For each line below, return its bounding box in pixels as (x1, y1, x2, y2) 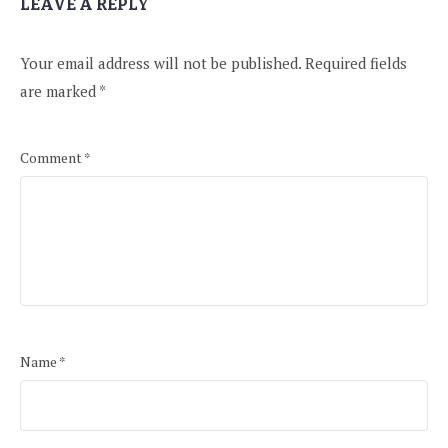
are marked (20, 81, 99, 102)
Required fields (305, 53, 407, 74)
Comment (20, 148, 84, 168)
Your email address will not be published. (20, 53, 301, 74)
